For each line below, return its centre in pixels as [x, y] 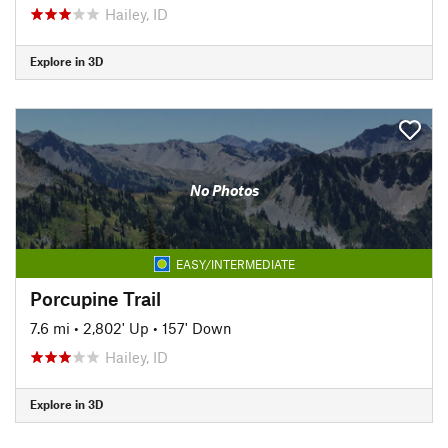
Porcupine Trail [95, 298]
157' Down [197, 327]
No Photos [224, 190]
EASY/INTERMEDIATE [235, 263]
